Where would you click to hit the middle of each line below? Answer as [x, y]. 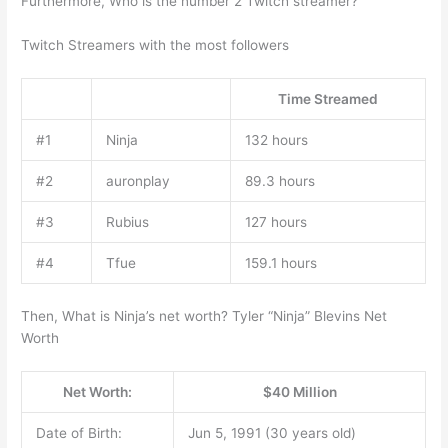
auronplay [137, 181]
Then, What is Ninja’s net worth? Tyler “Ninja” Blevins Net [204, 315]
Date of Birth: [78, 432]
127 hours [275, 222]
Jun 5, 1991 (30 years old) [271, 432]
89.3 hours [279, 181]
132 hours [276, 140]
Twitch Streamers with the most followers [155, 45]
